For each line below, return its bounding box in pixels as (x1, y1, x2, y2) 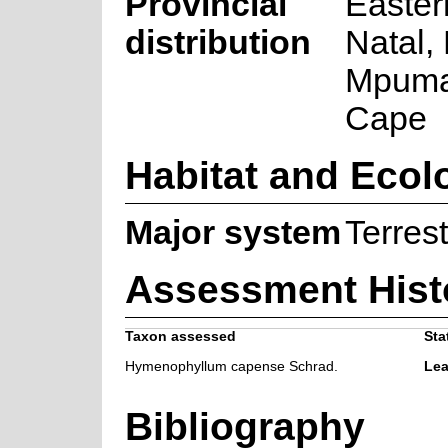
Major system (124, 213, 341, 251)
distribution (124, 23, 311, 61)
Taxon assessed (124, 328, 236, 344)
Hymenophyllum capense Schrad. (124, 358, 338, 374)
